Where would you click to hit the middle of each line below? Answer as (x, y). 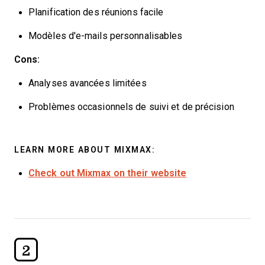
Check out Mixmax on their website (108, 173)
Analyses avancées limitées (88, 83)
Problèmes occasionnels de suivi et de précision (131, 107)
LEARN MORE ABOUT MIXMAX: (85, 150)
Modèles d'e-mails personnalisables (106, 36)
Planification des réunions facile (96, 12)
